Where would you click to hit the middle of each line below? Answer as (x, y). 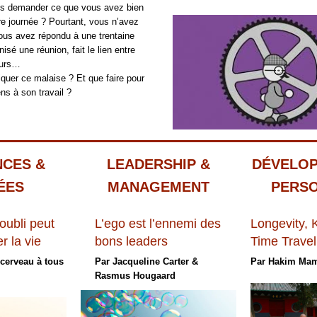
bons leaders (131, 241)
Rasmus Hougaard (135, 276)
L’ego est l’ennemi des (158, 224)
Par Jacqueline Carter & (146, 261)
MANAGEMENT (158, 187)
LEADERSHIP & (158, 164)
